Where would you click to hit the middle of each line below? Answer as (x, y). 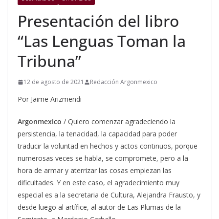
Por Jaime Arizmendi (50, 99)
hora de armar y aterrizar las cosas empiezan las (95, 171)
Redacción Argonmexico (124, 82)
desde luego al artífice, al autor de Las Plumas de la (99, 207)
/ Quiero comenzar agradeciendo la (119, 122)
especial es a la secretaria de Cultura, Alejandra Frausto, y (109, 195)
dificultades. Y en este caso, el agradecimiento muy (99, 183)
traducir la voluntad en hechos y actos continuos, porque (108, 146)
